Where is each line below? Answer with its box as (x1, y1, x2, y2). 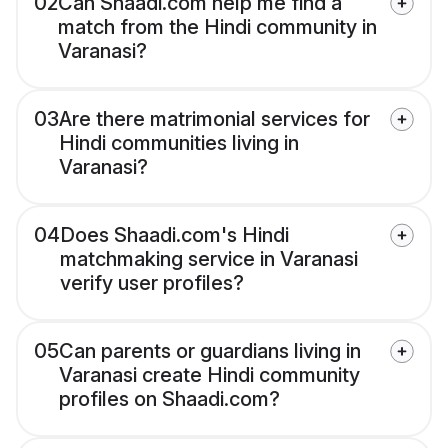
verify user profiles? (60, 271, 244, 296)
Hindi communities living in (59, 131, 299, 156)
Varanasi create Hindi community (59, 363, 360, 388)
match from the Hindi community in (58, 15, 377, 40)
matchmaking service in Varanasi (60, 247, 358, 272)
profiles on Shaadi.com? (59, 387, 280, 412)
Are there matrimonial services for (59, 107, 370, 132)
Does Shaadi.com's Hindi (60, 223, 289, 248)
